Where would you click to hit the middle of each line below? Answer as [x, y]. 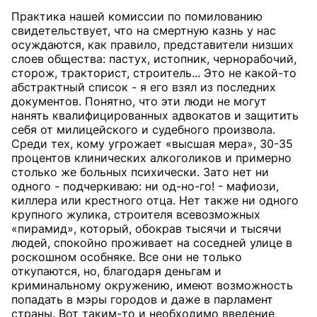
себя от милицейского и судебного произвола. [143, 129]
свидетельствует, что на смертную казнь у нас [144, 30]
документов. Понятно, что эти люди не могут [139, 101]
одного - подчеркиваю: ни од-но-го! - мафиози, [145, 186]
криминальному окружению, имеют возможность [152, 285]
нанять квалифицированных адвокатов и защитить [155, 115]
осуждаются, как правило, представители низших [152, 45]
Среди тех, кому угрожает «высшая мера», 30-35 [152, 144]
